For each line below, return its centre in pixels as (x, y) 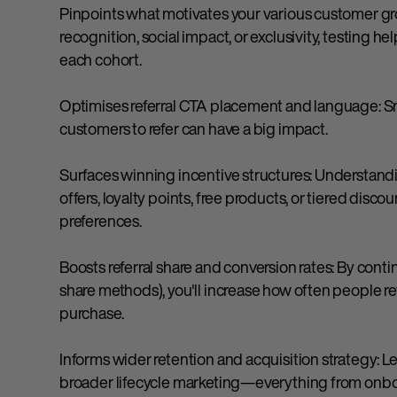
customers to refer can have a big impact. (194, 129)
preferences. (101, 221)
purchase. (92, 313)
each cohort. (101, 60)
